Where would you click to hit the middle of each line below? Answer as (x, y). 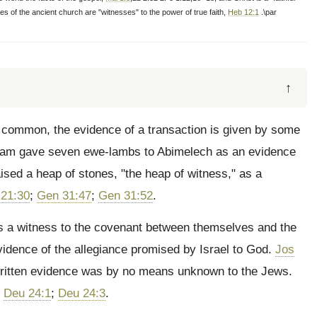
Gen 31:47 (64, 196)
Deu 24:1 (27, 293)
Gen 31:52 (126, 196)
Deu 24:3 (82, 293)
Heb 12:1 (243, 12)
